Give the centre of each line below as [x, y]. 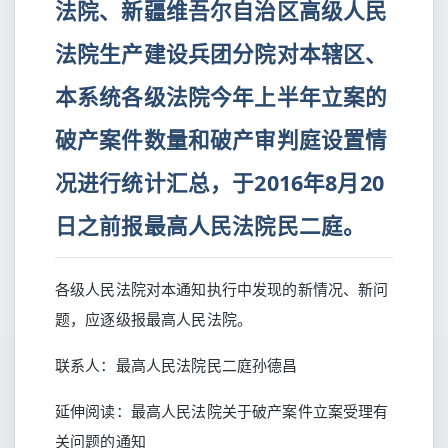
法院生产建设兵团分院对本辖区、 [221, 53]
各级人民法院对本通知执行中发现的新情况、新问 [222, 289]
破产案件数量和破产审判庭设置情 [221, 139]
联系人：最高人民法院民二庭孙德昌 [176, 365]
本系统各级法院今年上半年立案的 [221, 96]
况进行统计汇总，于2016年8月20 [219, 182]
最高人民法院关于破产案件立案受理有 [259, 411]
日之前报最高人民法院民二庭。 [210, 225]
